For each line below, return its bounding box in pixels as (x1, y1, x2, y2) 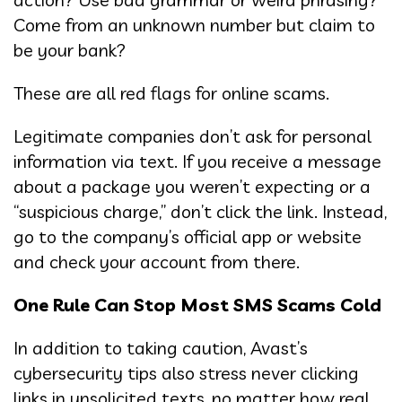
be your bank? (13, 39, 126, 62)
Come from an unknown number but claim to (13, 13, 375, 37)
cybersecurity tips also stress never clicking (13, 362, 359, 385)
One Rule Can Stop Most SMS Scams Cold (13, 293, 381, 317)
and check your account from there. (13, 250, 309, 274)
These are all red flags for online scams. (13, 82, 329, 105)
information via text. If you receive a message (13, 150, 381, 173)
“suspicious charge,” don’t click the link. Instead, (13, 200, 387, 223)
